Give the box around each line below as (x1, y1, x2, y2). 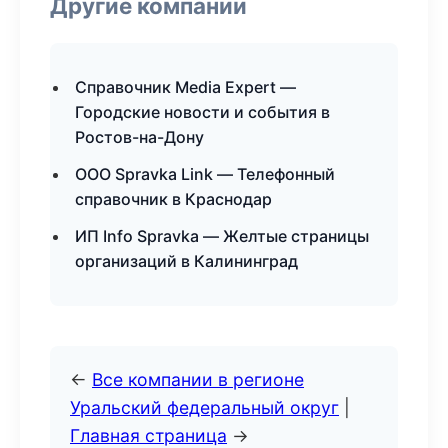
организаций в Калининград (75, 251, 298, 271)
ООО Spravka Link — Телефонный (75, 164, 335, 184)
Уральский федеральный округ (70, 397, 339, 418)
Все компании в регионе (92, 369, 304, 390)
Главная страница (70, 425, 227, 446)
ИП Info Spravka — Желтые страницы (75, 226, 369, 246)
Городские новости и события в (75, 102, 330, 122)
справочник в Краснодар (75, 189, 272, 209)
